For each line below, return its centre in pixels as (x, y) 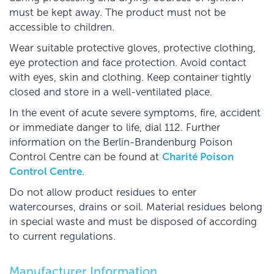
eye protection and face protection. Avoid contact (128, 63)
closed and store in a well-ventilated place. (111, 92)
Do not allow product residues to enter (103, 193)
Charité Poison (198, 157)
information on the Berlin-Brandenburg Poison (121, 143)
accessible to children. (62, 28)
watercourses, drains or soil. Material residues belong (136, 207)
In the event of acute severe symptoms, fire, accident (135, 113)
